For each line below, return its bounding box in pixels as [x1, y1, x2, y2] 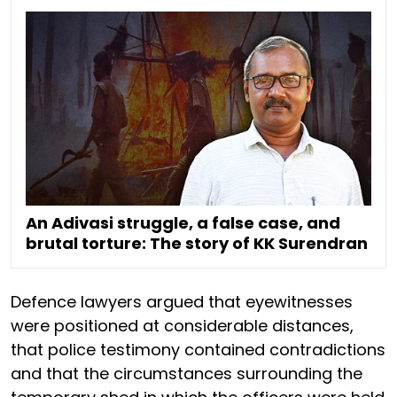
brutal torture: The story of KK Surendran [26, 232, 368, 255]
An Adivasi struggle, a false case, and [26, 212, 340, 235]
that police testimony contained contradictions [11, 339, 385, 362]
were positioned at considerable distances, [11, 315, 354, 338]
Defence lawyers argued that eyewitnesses [11, 291, 353, 314]
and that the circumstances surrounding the [11, 362, 362, 385]
